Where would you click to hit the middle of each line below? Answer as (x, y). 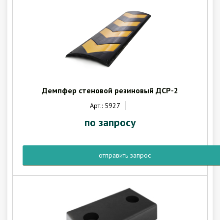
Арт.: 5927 (105, 106)
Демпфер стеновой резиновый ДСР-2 (110, 90)
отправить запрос (125, 155)
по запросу (110, 122)
